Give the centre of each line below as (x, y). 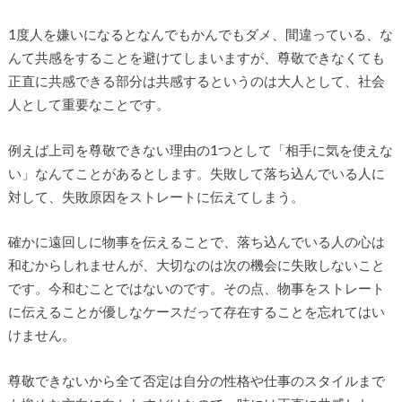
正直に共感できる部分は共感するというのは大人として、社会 (196, 80)
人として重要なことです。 (88, 104)
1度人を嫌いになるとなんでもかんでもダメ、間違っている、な (200, 34)
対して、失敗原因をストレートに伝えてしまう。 (156, 196)
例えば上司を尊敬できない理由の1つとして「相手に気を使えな (200, 149)
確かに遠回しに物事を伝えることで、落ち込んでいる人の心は (196, 242)
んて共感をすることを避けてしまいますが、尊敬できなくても (196, 57)
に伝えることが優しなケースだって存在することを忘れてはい (196, 312)
